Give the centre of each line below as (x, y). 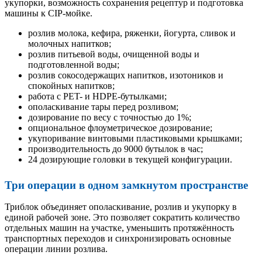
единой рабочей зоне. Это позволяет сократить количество (122, 217)
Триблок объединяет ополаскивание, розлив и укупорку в (121, 206)
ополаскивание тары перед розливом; (103, 106)
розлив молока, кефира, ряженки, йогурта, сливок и (132, 33)
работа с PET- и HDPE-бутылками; (97, 96)
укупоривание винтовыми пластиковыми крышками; (135, 138)
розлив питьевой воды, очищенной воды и (114, 54)
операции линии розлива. (56, 249)
